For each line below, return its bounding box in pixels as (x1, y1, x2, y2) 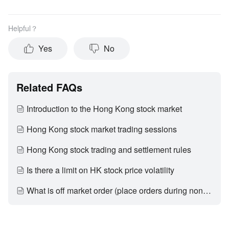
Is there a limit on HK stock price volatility (27, 164, 174, 176)
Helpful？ (8, 23, 38, 33)
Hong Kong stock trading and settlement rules (27, 144, 191, 155)
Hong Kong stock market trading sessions (27, 123, 177, 135)
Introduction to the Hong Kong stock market (27, 103, 182, 114)
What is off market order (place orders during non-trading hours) (203, 185, 211, 196)
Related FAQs (16, 80, 82, 95)
